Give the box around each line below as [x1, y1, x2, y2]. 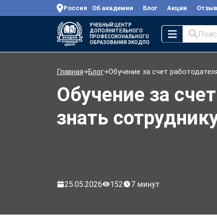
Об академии [92, 4, 133, 12]
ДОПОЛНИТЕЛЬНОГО [90, 28, 143, 33]
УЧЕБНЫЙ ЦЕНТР [90, 22, 132, 28]
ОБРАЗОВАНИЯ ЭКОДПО [90, 40, 150, 45]
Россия [63, 4, 87, 12]
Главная [57, 67, 83, 76]
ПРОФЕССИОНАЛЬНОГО [90, 34, 149, 39]
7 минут [131, 179, 160, 189]
